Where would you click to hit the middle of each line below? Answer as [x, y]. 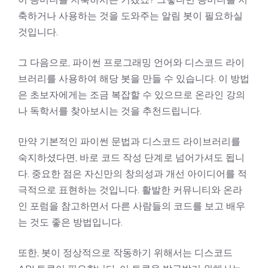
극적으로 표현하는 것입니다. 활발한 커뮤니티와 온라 [130, 189]
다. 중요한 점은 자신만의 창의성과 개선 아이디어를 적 [133, 173]
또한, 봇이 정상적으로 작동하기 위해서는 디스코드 [125, 252]
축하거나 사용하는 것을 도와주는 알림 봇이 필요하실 [130, 15]
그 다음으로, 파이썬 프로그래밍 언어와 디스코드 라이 [131, 62]
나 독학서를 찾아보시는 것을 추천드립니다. [110, 110]
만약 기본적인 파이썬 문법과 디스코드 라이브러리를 [129, 141]
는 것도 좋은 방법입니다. [70, 222]
